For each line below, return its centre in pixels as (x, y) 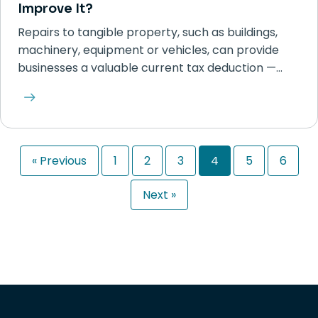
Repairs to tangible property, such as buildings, (148, 32)
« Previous (59, 161)
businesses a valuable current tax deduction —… (150, 68)
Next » (159, 195)
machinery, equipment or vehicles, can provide (148, 50)
